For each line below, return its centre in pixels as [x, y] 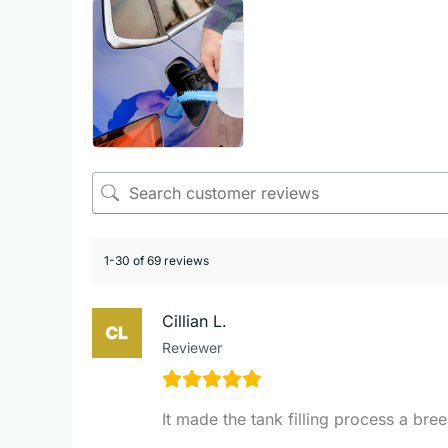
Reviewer [192, 347]
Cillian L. [194, 320]
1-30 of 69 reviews [156, 260]
